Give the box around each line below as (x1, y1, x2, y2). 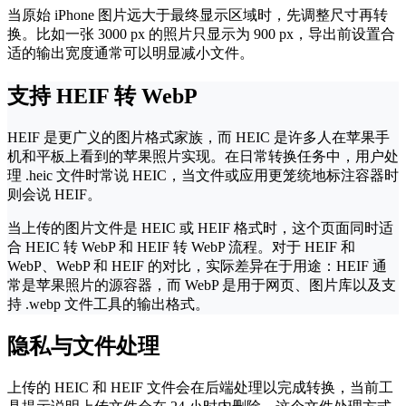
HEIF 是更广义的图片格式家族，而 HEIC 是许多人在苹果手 (7, 129, 390, 145)
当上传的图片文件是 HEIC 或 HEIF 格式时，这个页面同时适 (7, 219, 393, 236)
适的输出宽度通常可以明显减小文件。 (7, 44, 254, 61)
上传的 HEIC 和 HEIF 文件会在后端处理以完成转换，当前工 (7, 380, 393, 396)
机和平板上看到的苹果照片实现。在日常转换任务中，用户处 (7, 148, 399, 164)
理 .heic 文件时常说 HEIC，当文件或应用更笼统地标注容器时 (7, 167, 399, 183)
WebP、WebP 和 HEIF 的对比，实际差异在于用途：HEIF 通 (7, 257, 387, 274)
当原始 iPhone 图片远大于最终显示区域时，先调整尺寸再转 (7, 6, 388, 23)
